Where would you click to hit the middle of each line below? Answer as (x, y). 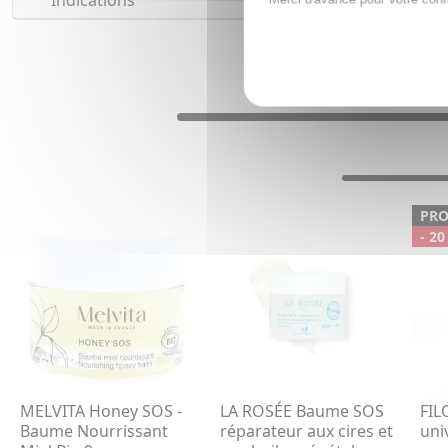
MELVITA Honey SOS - (101, 411)
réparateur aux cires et (306, 431)
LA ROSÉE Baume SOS (302, 411)
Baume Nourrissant (94, 431)
